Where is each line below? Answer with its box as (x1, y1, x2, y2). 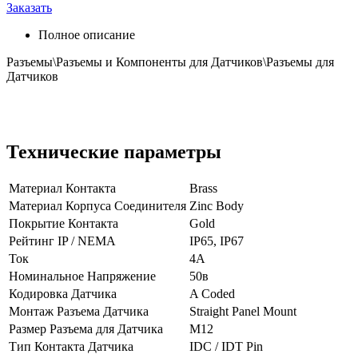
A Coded (189, 287, 235, 301)
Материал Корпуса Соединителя (9, 199, 186, 213)
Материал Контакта (9, 181, 116, 196)
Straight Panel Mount (189, 304, 296, 319)
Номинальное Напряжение (9, 269, 156, 284)
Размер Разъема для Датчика (9, 322, 163, 336)
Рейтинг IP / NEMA (9, 234, 116, 249)
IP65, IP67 (189, 234, 244, 249)
